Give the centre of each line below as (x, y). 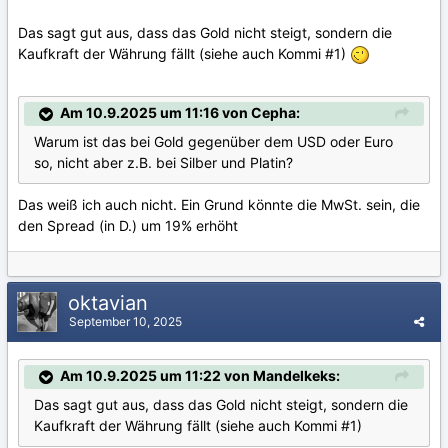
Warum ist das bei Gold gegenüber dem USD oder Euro (213, 142)
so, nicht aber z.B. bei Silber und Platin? (163, 163)
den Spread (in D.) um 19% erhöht (128, 226)
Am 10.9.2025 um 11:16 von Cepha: (180, 112)
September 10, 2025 (125, 321)
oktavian (111, 303)
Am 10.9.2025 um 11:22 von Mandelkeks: (200, 375)
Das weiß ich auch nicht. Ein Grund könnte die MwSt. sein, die (219, 205)
